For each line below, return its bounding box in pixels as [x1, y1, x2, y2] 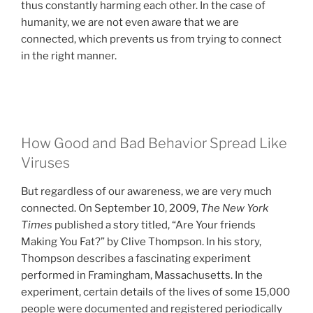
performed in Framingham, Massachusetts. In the [21, 268, 263, 282]
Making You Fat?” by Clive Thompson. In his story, [21, 235, 261, 248]
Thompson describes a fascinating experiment [21, 252, 251, 265]
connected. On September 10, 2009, [21, 201, 201, 214]
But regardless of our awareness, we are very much [21, 184, 272, 198]
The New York [201, 201, 268, 214]
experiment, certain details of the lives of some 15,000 [21, 285, 290, 298]
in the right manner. [21, 49, 117, 62]
